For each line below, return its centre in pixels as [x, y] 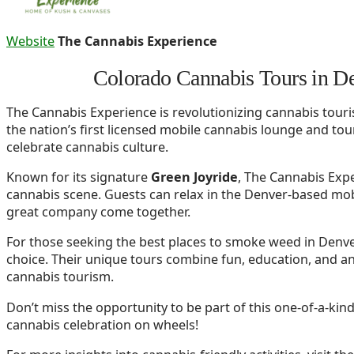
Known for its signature [79, 177]
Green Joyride [194, 177]
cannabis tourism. [60, 277]
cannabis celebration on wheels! [102, 324]
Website [30, 41]
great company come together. [98, 212]
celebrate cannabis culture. [87, 147]
